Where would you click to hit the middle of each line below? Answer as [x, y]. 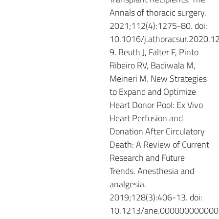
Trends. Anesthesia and [152, 171]
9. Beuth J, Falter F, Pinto [154, 52]
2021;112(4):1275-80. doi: [158, 25]
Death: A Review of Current [159, 144]
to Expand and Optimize [153, 91]
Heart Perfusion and [146, 118]
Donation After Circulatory [157, 131]
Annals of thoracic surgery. [158, 12]
